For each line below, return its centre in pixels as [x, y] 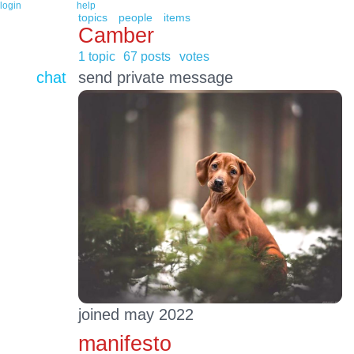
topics [92, 17]
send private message [155, 78]
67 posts [147, 56]
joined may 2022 [136, 315]
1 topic [96, 56]
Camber [116, 35]
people [135, 17]
